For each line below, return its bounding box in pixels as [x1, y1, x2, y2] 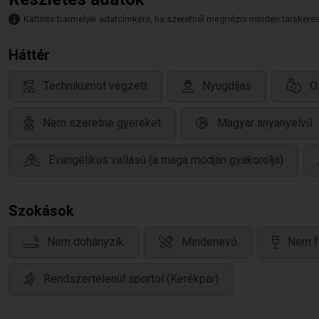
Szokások [9, 202, 74, 219]
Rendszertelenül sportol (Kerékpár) [43, 272, 219, 286]
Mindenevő [182, 235, 237, 249]
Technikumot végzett [43, 79, 147, 93]
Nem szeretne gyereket [43, 116, 161, 130]
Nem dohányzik [47, 235, 124, 249]
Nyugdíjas [202, 79, 251, 93]
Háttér [9, 46, 50, 63]
